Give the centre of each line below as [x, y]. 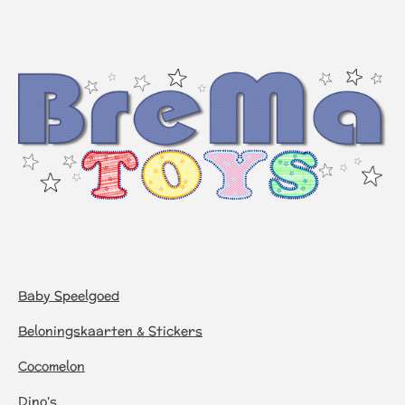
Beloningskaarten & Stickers [110, 331]
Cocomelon [52, 366]
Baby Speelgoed [69, 296]
